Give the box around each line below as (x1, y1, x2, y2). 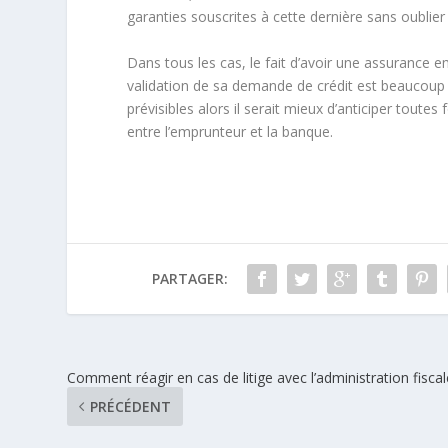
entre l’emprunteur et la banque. (127, 121, 334, 141)
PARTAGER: (151, 268, 228, 288)
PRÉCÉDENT (90, 396, 172, 416)
